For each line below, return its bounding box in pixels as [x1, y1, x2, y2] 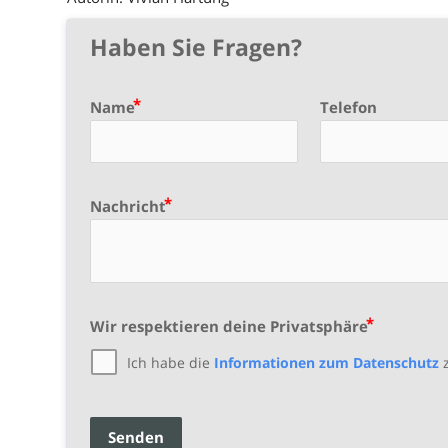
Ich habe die [126, 352, 214, 372]
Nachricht [89, 195, 166, 216]
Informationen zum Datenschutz [213, 352, 439, 372]
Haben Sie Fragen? [89, 31, 302, 63]
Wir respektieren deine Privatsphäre [89, 315, 368, 336]
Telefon [320, 96, 378, 117]
